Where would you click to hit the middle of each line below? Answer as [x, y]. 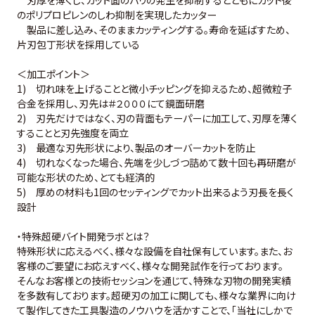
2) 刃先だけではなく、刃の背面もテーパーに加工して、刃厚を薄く [157, 118]
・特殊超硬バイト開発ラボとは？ [83, 236]
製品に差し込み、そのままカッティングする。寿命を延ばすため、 [158, 29]
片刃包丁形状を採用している [78, 44]
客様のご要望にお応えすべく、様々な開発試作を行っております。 [150, 265]
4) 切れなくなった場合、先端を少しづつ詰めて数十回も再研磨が [156, 162]
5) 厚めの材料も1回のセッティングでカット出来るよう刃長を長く [155, 192]
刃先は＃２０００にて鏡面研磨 [141, 103]
